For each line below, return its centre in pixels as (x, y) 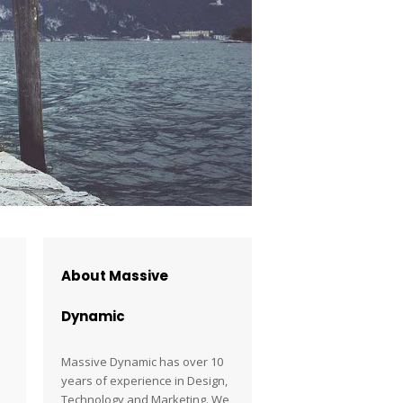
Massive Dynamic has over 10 (143, 362)
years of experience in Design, (145, 381)
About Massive (115, 276)
